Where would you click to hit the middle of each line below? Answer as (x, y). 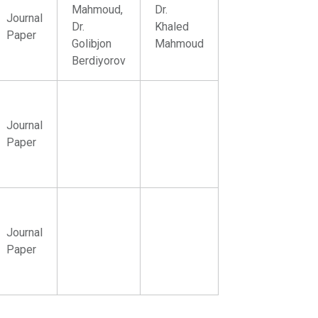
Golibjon (92, 44)
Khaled (172, 27)
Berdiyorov (99, 61)
